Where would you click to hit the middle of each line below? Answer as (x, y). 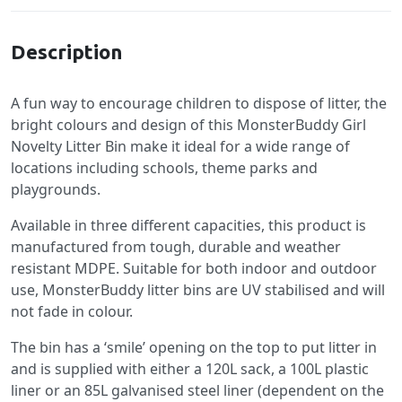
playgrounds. (56, 189)
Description (66, 52)
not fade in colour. (72, 311)
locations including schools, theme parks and (164, 168)
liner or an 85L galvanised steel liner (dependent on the (197, 390)
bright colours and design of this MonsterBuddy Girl (188, 125)
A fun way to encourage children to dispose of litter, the (199, 103)
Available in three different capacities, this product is (188, 225)
